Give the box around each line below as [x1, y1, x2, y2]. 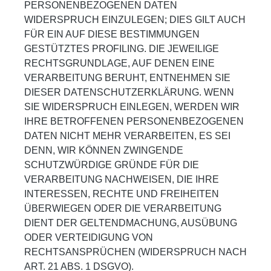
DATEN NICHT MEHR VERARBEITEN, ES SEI [24, 130, 230, 141]
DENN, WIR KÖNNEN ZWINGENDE [24, 145, 183, 155]
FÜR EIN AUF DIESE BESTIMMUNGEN [24, 28, 200, 39]
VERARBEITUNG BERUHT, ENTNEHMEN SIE [24, 72, 230, 83]
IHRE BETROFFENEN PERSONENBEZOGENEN [24, 116, 244, 126]
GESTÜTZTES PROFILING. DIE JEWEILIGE [24, 43, 219, 54]
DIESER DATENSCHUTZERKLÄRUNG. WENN [24, 87, 234, 97]
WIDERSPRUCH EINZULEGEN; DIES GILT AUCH [24, 14, 246, 25]
